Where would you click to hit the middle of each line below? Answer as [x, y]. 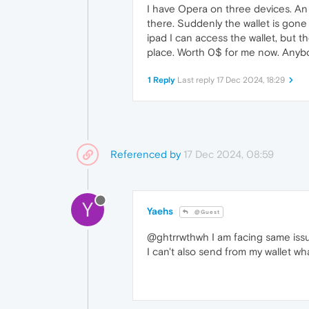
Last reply [197, 80]
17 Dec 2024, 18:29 [251, 80]
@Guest [206, 212]
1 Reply [161, 80]
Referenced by [146, 154]
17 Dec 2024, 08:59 [229, 154]
